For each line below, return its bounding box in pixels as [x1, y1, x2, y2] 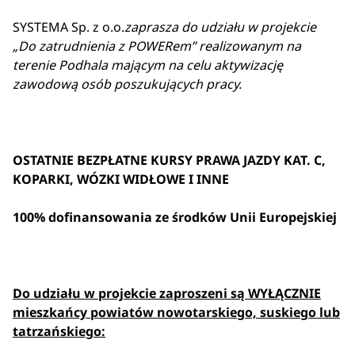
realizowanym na [199, 37, 301, 55]
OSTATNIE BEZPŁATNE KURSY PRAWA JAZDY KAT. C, [13, 151, 326, 169]
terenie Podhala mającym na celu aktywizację [13, 56, 283, 74]
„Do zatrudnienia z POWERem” [13, 37, 199, 55]
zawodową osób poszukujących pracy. [13, 75, 242, 93]
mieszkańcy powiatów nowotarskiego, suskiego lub [13, 303, 340, 321]
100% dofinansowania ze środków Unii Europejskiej [13, 208, 337, 226]
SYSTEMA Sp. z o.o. [13, 18, 124, 36]
